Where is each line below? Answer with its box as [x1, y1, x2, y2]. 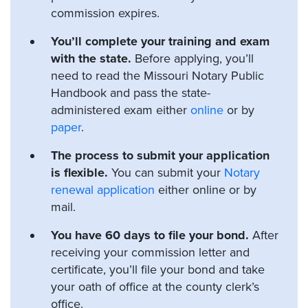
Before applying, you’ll [131, 50, 254, 66]
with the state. [51, 50, 131, 66]
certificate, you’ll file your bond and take [51, 261, 265, 277]
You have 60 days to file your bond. [51, 227, 249, 243]
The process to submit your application [51, 147, 269, 163]
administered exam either [51, 102, 190, 118]
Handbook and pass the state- [51, 85, 210, 100]
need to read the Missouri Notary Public [51, 67, 264, 83]
